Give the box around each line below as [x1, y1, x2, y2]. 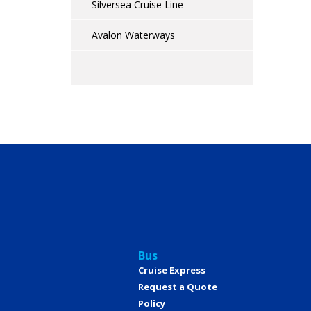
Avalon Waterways [92, 28, 175, 42]
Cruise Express [138, 264, 205, 277]
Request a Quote [138, 280, 217, 294]
